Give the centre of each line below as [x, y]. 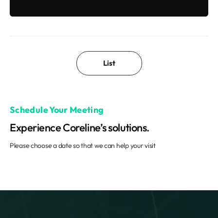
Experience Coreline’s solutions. [80, 127]
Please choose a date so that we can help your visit [83, 145]
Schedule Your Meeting [57, 110]
